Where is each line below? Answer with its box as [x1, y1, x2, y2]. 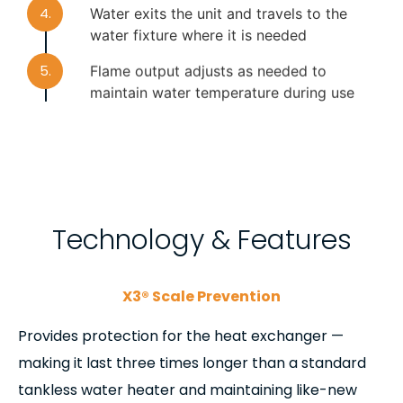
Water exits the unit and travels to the [90, 4, 347, 23]
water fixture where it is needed [90, 26, 307, 45]
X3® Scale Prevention [122, 286, 281, 308]
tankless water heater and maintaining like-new [18, 380, 357, 401]
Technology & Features [51, 221, 352, 260]
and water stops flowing [90, 141, 255, 160]
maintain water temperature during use [90, 84, 354, 103]
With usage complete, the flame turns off [90, 120, 369, 139]
